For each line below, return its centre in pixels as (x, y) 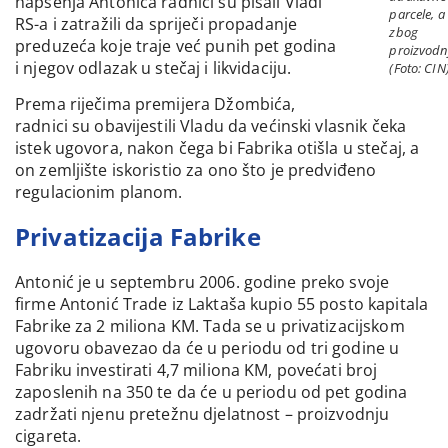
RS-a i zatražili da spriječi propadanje (156, 23)
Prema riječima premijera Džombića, (155, 104)
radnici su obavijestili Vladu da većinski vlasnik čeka (211, 126)
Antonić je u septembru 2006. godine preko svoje (202, 282)
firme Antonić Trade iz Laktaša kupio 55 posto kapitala (222, 304)
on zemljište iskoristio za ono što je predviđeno (196, 170)
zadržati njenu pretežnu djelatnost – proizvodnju (202, 414)
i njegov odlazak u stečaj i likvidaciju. (153, 67)
